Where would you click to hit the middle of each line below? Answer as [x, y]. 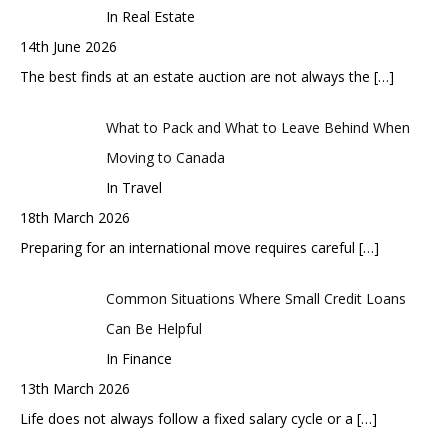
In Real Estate [150, 16]
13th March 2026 [75, 388]
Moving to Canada [165, 157]
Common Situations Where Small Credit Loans [255, 298]
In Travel [133, 187]
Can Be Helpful [153, 328]
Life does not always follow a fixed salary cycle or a [188, 418]
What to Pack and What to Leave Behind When [257, 127]
